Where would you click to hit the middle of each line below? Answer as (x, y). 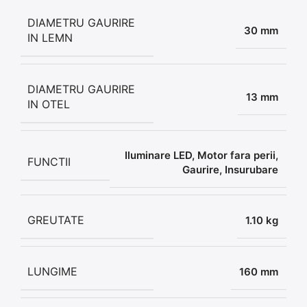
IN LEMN (50, 37)
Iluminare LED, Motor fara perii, (201, 155)
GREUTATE (56, 220)
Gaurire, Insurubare (230, 169)
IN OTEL (49, 104)
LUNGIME (52, 271)
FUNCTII (49, 162)
